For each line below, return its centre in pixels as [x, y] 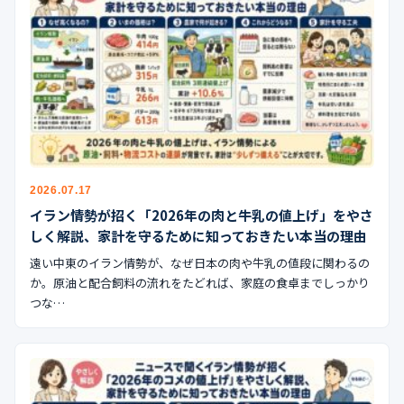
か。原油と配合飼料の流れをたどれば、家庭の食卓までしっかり [200, 282]
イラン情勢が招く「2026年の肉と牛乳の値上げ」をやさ [202, 215]
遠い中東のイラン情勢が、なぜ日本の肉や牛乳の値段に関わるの [200, 262]
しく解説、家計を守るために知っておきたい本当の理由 [198, 235]
